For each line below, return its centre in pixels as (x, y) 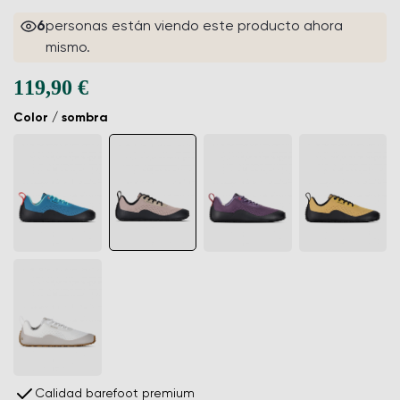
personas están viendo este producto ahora (194, 27)
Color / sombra (61, 118)
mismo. (67, 49)
